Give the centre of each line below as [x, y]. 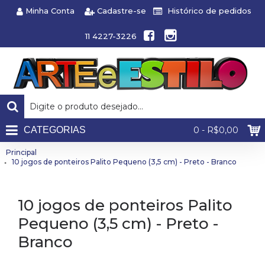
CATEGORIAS [55, 130]
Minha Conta [50, 11]
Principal [21, 152]
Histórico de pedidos [209, 11]
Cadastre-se [122, 11]
